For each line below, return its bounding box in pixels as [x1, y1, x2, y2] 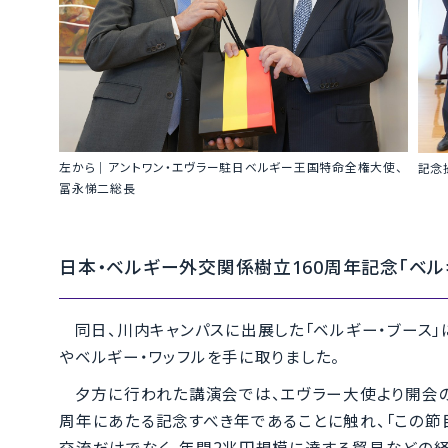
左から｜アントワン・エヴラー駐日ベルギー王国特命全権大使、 [59, 158, 403, 175]
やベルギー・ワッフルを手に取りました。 [59, 345, 341, 368]
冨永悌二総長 [59, 179, 136, 196]
